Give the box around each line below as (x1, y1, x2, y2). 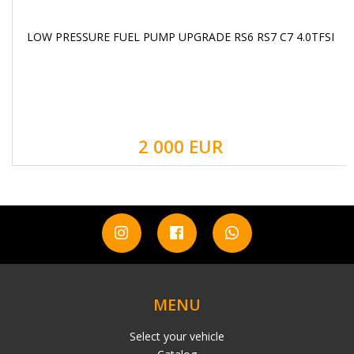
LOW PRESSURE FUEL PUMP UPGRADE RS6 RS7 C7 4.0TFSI (26, 29, 334, 45)
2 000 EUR (137, 134, 223, 160)
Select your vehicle (129, 329, 224, 345)
